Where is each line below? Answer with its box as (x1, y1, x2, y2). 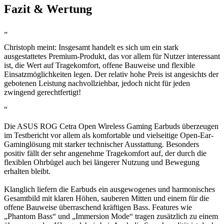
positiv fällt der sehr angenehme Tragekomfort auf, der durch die (4, 148, 206, 157)
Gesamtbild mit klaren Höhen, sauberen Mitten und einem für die (4, 193, 209, 202)
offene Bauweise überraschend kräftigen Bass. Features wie (4, 202, 192, 211)
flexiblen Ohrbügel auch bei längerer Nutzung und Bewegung (4, 157, 199, 166)
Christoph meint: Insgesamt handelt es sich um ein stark (4, 42, 178, 51)
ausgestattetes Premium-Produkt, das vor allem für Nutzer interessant (4, 51, 220, 60)
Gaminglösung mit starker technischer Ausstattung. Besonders (4, 139, 199, 148)
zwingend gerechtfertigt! (4, 87, 81, 96)
